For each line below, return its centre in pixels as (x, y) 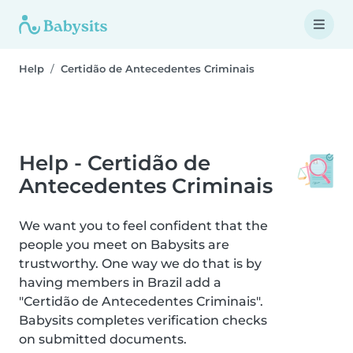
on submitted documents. (103, 339)
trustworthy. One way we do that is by (140, 264)
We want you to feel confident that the (143, 226)
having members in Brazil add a (120, 282)
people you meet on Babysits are (124, 245)
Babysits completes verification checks (143, 320)
